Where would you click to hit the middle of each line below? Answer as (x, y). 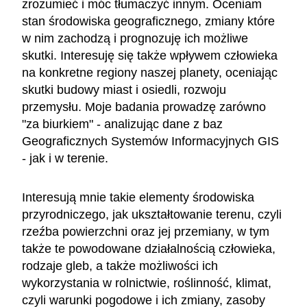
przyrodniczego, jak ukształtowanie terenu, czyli (152, 214)
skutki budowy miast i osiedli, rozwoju (124, 89)
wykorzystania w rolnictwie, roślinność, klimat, (147, 283)
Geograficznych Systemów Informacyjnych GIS (150, 141)
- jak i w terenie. (67, 158)
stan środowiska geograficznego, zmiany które (148, 21)
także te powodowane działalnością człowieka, (149, 248)
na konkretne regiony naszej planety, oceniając (150, 72)
